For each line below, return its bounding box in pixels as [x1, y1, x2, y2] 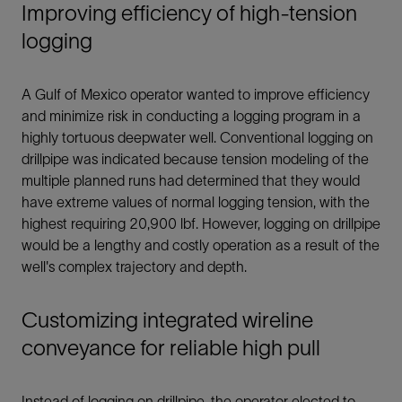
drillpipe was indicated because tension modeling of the [22, 151, 369, 167]
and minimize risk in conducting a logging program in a [22, 108, 361, 124]
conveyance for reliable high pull [22, 336, 320, 360]
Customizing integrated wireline [22, 308, 313, 332]
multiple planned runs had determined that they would [22, 172, 360, 188]
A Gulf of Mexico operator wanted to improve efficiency [22, 86, 370, 102]
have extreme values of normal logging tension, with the [22, 194, 370, 210]
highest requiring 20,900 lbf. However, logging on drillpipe [22, 215, 380, 232]
